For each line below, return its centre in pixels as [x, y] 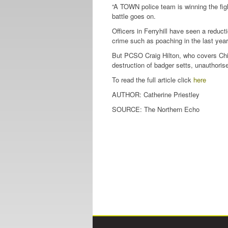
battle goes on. [134, 16]
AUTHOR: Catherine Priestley [156, 94]
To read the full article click [153, 80]
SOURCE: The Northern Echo [156, 109]
